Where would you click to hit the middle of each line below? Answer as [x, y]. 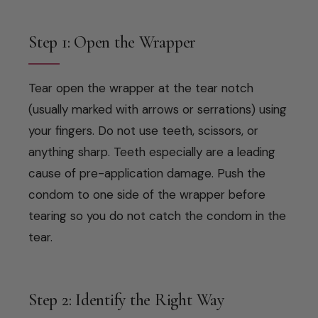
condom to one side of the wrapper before [147, 194]
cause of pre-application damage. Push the [147, 173]
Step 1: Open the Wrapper [113, 42]
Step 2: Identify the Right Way [126, 300]
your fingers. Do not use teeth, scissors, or [143, 130]
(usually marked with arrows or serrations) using [158, 109]
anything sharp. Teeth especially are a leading [152, 152]
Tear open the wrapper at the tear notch [141, 88]
